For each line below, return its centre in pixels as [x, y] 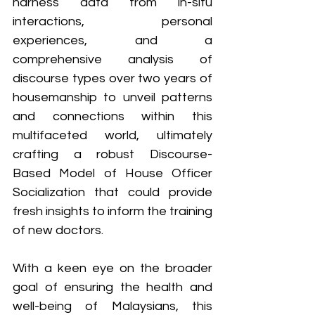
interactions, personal [112, 22]
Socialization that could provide [112, 193]
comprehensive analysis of [112, 60]
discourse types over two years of [112, 79]
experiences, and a [112, 41]
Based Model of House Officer [112, 174]
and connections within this [112, 117]
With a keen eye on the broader [112, 269]
